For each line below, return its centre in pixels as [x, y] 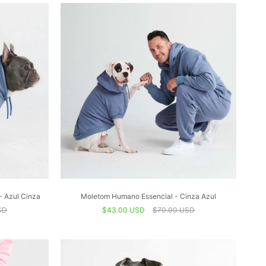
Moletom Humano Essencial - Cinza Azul [148, 196]
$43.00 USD [123, 210]
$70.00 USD [174, 210]
